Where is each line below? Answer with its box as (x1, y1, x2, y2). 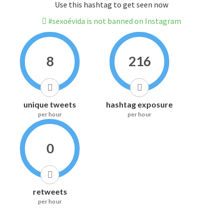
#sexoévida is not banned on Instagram (47, 16, 181, 26)
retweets (32, 187, 67, 197)
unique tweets (23, 100, 76, 110)
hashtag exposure (106, 100, 173, 110)
